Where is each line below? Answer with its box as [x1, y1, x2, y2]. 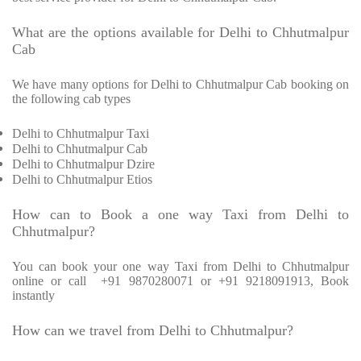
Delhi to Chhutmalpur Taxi [12, 127, 149, 141]
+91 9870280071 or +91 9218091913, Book [101, 274, 350, 288]
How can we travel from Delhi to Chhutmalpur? [12, 322, 293, 339]
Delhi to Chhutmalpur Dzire [12, 157, 155, 172]
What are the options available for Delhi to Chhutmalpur [12, 24, 349, 41]
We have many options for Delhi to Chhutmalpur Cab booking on [12, 77, 349, 92]
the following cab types [12, 92, 131, 106]
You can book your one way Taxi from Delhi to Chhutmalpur [12, 259, 349, 274]
